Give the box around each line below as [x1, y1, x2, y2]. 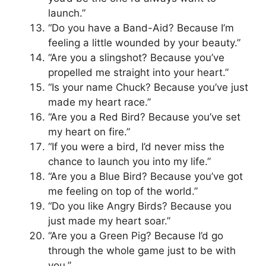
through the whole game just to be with [48, 245, 236, 257]
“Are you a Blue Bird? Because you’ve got [48, 170, 243, 183]
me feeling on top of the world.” [48, 185, 198, 198]
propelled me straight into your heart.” [48, 66, 229, 79]
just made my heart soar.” [48, 215, 170, 227]
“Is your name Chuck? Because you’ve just [48, 81, 248, 94]
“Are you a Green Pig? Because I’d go [48, 230, 223, 242]
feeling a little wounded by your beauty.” [48, 37, 240, 49]
